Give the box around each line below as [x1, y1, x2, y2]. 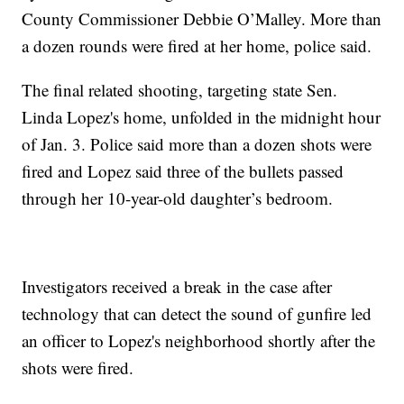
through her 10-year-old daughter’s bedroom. [22, 187, 334, 210]
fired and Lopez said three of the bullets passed [22, 160, 344, 183]
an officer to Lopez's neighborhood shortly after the [22, 329, 376, 353]
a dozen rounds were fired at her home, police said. [22, 34, 372, 58]
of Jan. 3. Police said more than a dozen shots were [22, 133, 372, 156]
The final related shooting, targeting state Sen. [22, 78, 338, 102]
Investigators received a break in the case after [22, 275, 333, 298]
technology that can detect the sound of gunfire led [22, 302, 372, 326]
